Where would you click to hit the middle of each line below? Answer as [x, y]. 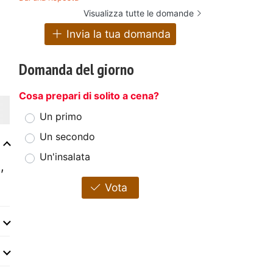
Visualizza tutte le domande [139, 13]
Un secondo [67, 137]
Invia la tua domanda [117, 34]
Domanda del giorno [76, 69]
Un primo [61, 117]
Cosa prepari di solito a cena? [89, 96]
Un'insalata [65, 157]
